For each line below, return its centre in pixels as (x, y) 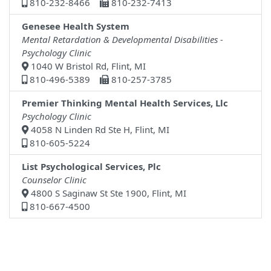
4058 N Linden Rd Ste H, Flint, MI (99, 130)
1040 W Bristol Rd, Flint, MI (87, 66)
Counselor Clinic (54, 180)
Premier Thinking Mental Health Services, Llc (125, 103)
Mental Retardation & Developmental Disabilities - (122, 40)
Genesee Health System (76, 26)
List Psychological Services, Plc (91, 167)
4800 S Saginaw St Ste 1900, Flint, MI (107, 193)
